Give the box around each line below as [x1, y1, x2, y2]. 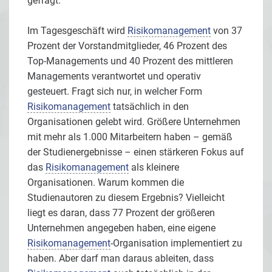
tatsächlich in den [110, 101, 189, 113]
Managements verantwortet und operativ [27, 70, 201, 83]
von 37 [211, 25, 242, 37]
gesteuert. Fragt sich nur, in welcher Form [27, 86, 202, 98]
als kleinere [129, 161, 179, 174]
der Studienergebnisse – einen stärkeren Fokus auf [27, 146, 244, 158]
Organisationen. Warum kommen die [27, 177, 184, 189]
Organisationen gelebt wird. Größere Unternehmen [27, 116, 240, 128]
